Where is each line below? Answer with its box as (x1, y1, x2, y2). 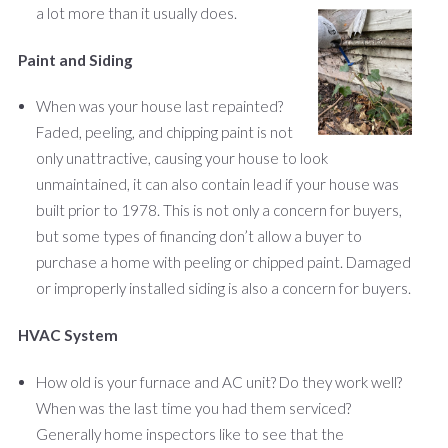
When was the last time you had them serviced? (36, 398, 351, 417)
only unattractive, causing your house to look (36, 149, 328, 168)
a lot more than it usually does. (36, 4, 240, 23)
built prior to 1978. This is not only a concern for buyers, (36, 201, 402, 220)
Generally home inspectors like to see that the (36, 424, 344, 443)
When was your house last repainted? (36, 97, 283, 116)
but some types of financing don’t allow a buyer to (36, 227, 362, 246)
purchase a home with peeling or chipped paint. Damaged (36, 253, 411, 272)
